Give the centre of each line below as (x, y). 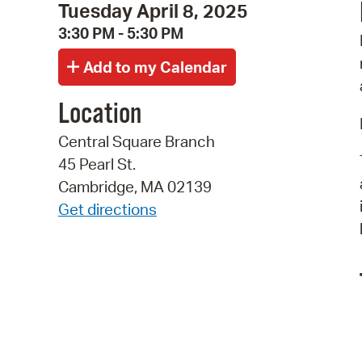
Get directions (107, 210)
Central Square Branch (137, 142)
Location (100, 115)
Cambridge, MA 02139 (135, 187)
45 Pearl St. (97, 164)
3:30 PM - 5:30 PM (121, 33)
